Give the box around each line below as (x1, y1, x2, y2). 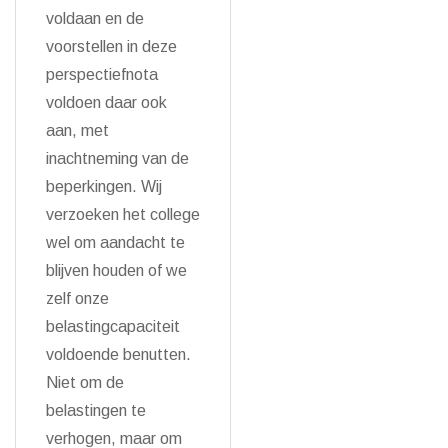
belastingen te (46, 402, 146, 419)
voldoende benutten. (46, 346, 191, 363)
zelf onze (46, 290, 109, 307)
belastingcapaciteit (46, 318, 180, 335)
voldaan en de (46, 10, 144, 27)
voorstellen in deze (46, 38, 177, 55)
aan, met (46, 122, 109, 139)
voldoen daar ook (46, 94, 167, 111)
